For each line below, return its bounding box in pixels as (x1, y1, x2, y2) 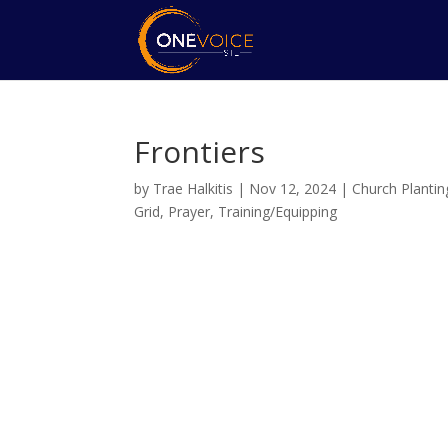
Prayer (168, 202, 211, 221)
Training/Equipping (218, 202, 338, 221)
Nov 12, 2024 (249, 179, 337, 198)
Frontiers (134, 131, 266, 172)
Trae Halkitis (153, 179, 234, 198)
